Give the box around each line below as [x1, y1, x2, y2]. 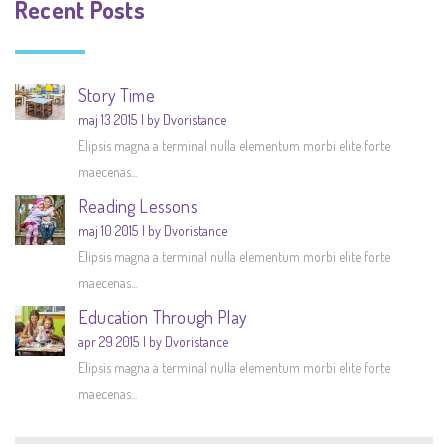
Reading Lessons [78, 195, 198, 218]
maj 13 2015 [78, 111, 137, 129]
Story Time [78, 84, 155, 107]
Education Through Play [78, 306, 247, 329]
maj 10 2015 [78, 222, 138, 240]
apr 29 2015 [78, 333, 139, 351]
